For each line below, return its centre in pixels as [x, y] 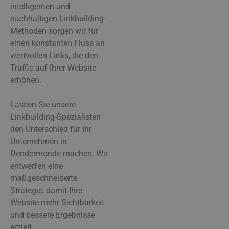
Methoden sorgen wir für [54, 31]
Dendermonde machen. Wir [59, 153]
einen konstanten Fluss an [58, 43]
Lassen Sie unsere [43, 104]
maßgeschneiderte [44, 178]
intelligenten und [40, 6]
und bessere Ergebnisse [53, 215]
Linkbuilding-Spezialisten [55, 117]
